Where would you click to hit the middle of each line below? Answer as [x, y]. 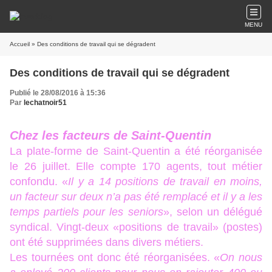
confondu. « [39, 182]
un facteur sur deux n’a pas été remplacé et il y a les [136, 197]
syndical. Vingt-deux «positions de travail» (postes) [136, 227]
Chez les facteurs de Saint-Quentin [110, 135]
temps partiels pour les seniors [87, 212]
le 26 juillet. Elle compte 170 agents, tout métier [136, 166]
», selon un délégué [213, 212]
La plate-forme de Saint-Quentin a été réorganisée [136, 151]
